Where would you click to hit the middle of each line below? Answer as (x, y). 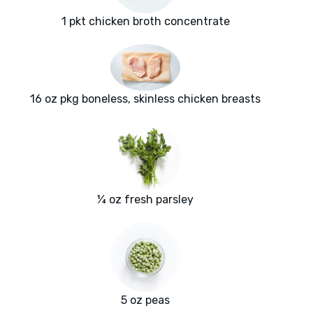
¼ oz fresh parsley (145, 199)
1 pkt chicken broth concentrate (145, 22)
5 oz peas (145, 300)
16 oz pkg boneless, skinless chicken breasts (145, 99)
